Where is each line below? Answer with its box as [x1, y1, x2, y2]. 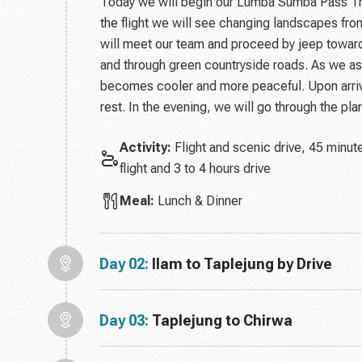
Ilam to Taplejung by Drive [152, 255, 332, 272]
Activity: [120, 140, 171, 155]
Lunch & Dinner [154, 193, 242, 208]
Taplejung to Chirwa [152, 311, 293, 329]
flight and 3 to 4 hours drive [120, 161, 271, 176]
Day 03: [99, 311, 149, 329]
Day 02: [99, 255, 149, 272]
